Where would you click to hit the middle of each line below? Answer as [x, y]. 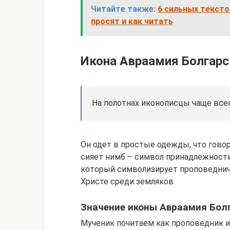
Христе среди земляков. [128, 181]
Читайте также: [123, 9]
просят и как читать [132, 21]
